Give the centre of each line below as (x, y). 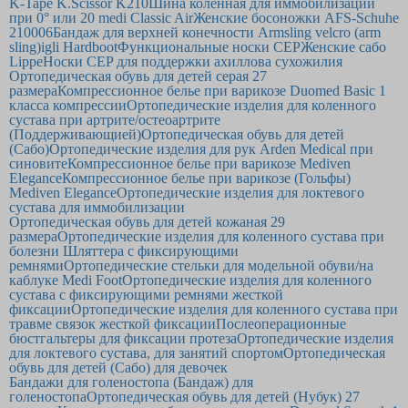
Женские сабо (343, 47)
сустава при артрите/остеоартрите (115, 120)
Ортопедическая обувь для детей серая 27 (138, 76)
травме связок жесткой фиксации (112, 324)
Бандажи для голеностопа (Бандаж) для (131, 382)
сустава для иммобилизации (97, 207)
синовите (38, 163)
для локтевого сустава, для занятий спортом (146, 353)
